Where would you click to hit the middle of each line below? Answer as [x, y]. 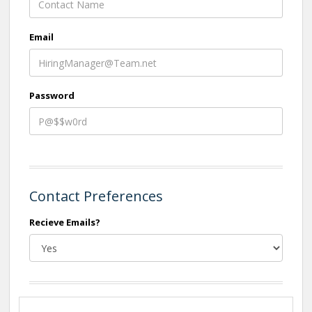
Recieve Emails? [65, 222]
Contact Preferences [96, 196]
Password [52, 95]
